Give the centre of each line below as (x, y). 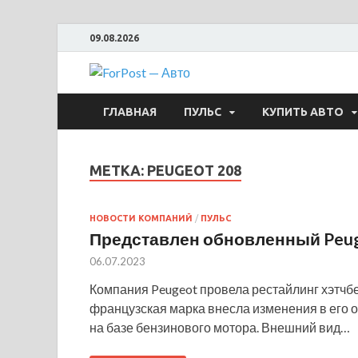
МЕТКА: (118, 170)
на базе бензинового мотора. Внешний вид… (220, 327)
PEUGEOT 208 (194, 170)
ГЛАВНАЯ (130, 111)
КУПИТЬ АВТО (303, 111)
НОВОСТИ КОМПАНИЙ (141, 218)
